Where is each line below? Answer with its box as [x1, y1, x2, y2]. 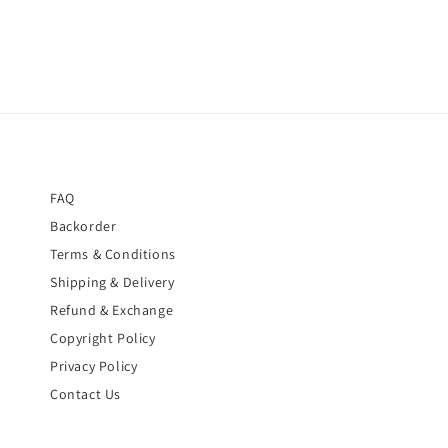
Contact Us [50, 385, 121, 404]
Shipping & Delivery [50, 273, 175, 292]
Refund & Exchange [50, 301, 174, 320]
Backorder [50, 217, 117, 236]
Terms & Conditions [50, 245, 176, 264]
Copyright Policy [50, 329, 156, 348]
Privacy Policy [50, 357, 138, 376]
